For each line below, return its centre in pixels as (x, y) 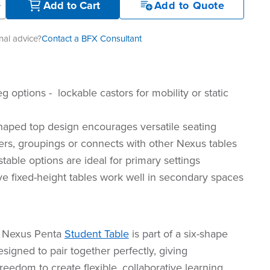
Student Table (96, 234)
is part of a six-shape (178, 234)
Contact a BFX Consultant (91, 39)
